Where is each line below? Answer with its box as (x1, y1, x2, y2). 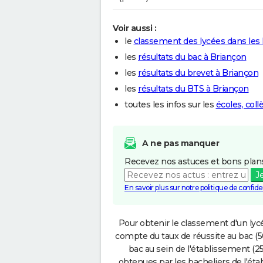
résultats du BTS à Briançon (138, 83, 249, 94)
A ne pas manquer (142, 137, 219, 149)
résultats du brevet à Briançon (138, 67, 258, 78)
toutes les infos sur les (124, 99, 216, 110)
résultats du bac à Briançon (138, 51, 247, 62)
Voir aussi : (113, 22, 156, 33)
